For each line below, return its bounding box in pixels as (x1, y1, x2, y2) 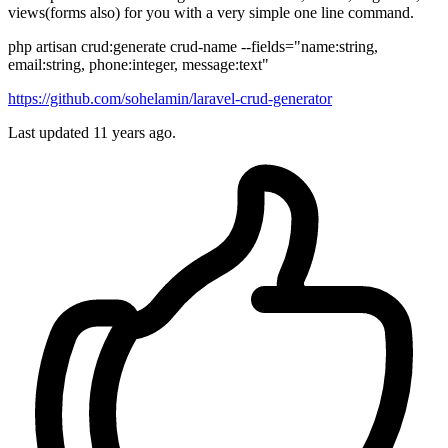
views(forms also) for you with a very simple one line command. (8, 4, 414, 22)
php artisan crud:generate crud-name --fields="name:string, (8, 38, 378, 56)
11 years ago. (93, 124, 176, 142)
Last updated (8, 124, 93, 142)
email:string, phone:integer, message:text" (8, 56, 269, 74)
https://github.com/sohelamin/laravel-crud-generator (8, 90, 332, 108)
